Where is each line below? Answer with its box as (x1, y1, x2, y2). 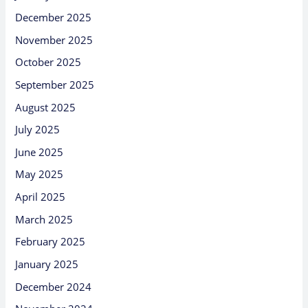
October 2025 (15, 55, 82, 69)
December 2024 (15, 279, 92, 294)
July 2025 (15, 122, 60, 137)
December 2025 (15, 10, 92, 24)
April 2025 (15, 190, 66, 204)
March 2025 (15, 212, 74, 226)
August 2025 (15, 100, 76, 114)
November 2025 (15, 32, 93, 47)
